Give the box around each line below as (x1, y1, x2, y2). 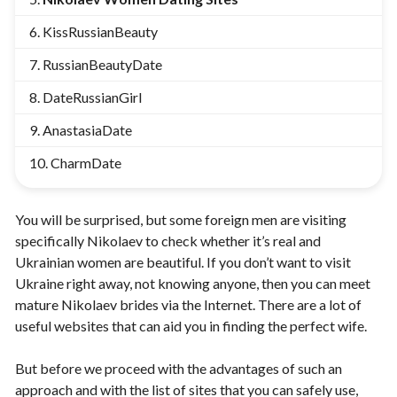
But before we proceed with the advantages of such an (15, 360, 342, 378)
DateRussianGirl (43, 89, 142, 106)
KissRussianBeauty (43, 23, 158, 41)
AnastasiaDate (43, 121, 132, 139)
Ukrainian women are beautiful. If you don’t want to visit (15, 253, 351, 271)
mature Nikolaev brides (15, 296, 161, 314)
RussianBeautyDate (43, 56, 162, 74)
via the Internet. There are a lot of (161, 296, 362, 314)
